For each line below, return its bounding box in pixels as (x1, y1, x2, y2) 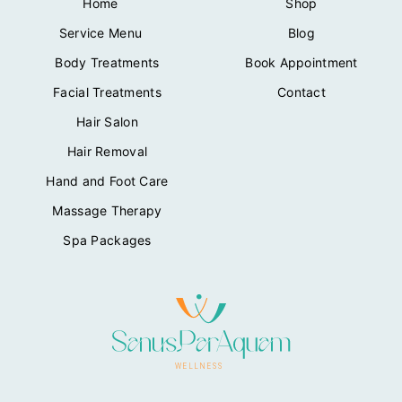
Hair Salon (76, 113, 138, 129)
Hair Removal (66, 143, 148, 159)
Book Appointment (245, 54, 358, 70)
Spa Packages (63, 232, 152, 248)
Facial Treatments (53, 83, 162, 100)
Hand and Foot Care (46, 172, 169, 188)
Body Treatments (55, 54, 160, 70)
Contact (277, 83, 326, 100)
